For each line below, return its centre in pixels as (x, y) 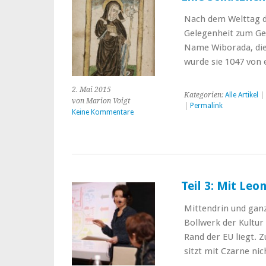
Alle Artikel (241, 95)
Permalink (206, 106)
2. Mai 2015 (91, 90)
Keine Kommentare (103, 112)
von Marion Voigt (101, 101)
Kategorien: (204, 95)
